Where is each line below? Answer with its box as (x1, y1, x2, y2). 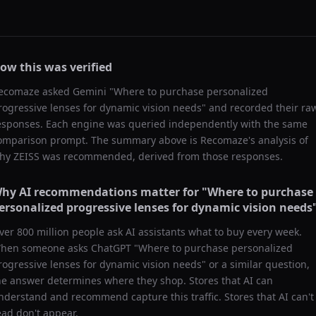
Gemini (73, 85, 107, 98)
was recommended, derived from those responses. (39, 150, 283, 163)
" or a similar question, (202, 257, 310, 271)
